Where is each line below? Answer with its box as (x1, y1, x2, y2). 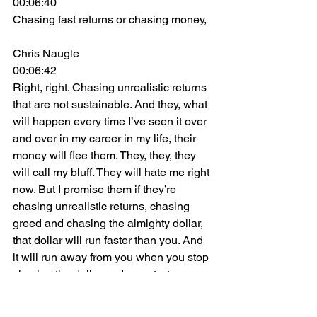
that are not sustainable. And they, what (13, 98, 210, 111)
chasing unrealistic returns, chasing (13, 200, 192, 213)
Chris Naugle (13, 47, 79, 60)
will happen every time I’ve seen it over (13, 115, 209, 128)
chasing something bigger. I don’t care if (13, 284, 213, 298)
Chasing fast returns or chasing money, (13, 13, 207, 26)
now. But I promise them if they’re (13, 183, 179, 196)
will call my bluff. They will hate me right (13, 166, 212, 179)
